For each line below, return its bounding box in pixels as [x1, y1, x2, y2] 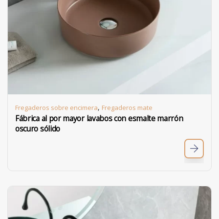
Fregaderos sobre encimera [15, 103, 98, 112]
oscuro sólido [15, 124, 60, 134]
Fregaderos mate [102, 103, 153, 112]
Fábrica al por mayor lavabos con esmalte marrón [15, 113, 183, 124]
